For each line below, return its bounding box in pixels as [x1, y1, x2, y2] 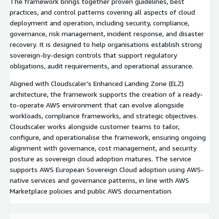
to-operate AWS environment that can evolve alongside [10, 100, 184, 109]
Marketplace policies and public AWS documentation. [10, 186, 173, 195]
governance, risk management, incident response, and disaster [10, 29, 204, 38]
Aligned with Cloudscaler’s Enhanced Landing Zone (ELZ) [10, 79, 184, 88]
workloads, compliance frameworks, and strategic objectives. [10, 111, 198, 120]
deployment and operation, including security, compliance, [10, 18, 189, 27]
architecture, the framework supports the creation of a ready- [10, 89, 203, 98]
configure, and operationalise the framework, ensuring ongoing [10, 132, 206, 141]
